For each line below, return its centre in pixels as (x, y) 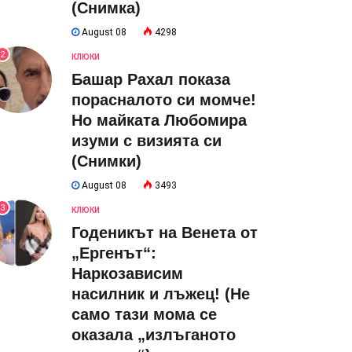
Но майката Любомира (159, 120)
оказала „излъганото (154, 335)
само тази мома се (144, 314)
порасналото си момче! (164, 100)
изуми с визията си (147, 141)
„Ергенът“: (114, 253)
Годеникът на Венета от (165, 233)
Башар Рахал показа (151, 79)
